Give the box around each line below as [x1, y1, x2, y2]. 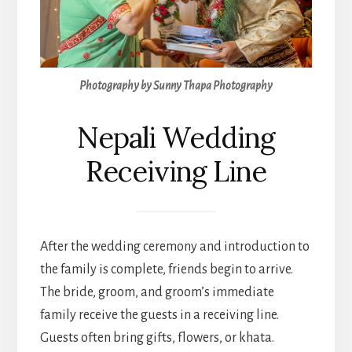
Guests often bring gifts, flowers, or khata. [39, 331, 274, 346]
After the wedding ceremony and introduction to [39, 240, 310, 255]
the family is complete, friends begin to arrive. [39, 262, 293, 277]
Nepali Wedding [77, 119, 275, 156]
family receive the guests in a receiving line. [39, 308, 279, 323]
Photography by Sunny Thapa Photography [79, 79, 273, 92]
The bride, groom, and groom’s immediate [39, 285, 274, 300]
